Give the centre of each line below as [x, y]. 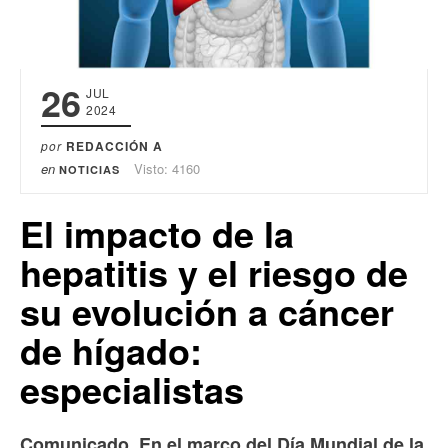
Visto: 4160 [167, 169]
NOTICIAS [89, 170]
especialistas [132, 389]
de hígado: [111, 350]
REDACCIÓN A [114, 146]
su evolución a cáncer [207, 311]
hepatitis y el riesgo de [214, 272]
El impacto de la [157, 233]
